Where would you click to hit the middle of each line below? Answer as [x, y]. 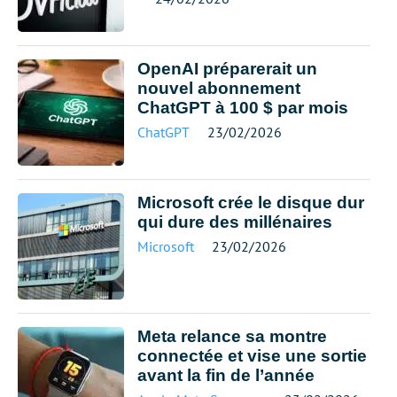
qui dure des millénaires [235, 222]
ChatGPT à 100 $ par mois [243, 108]
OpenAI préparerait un [227, 69]
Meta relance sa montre [232, 336]
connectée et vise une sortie [252, 356]
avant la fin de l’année [226, 375]
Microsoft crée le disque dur [251, 202]
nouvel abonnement [219, 88]
